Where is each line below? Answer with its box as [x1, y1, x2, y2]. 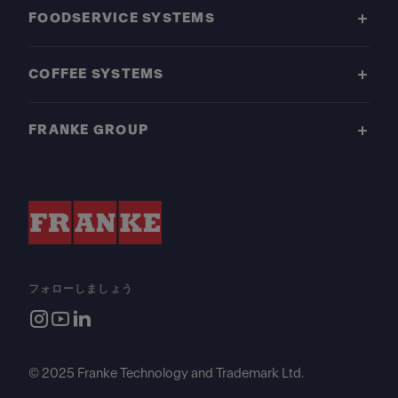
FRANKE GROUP [28, 123, 149, 137]
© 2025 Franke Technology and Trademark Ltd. [28, 367, 304, 380]
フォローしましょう [28, 283, 133, 294]
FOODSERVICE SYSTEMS [28, 12, 215, 25]
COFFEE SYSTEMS [28, 68, 164, 81]
